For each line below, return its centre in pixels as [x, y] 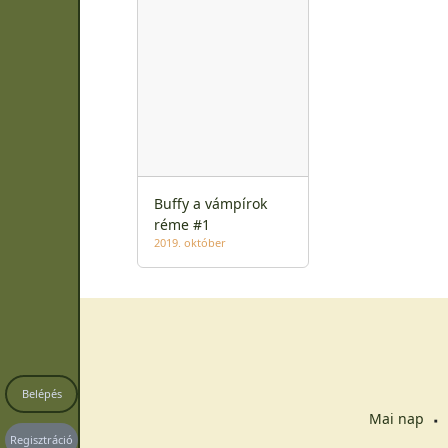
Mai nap [396, 419]
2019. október [190, 243]
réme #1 [182, 225]
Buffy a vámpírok [210, 204]
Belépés [41, 393]
